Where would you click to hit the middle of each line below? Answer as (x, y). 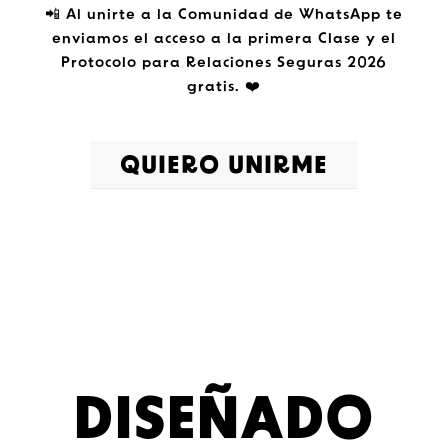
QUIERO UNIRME (224, 166)
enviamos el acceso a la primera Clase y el (224, 40)
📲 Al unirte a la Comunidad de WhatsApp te (224, 16)
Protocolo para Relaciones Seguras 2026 (224, 64)
